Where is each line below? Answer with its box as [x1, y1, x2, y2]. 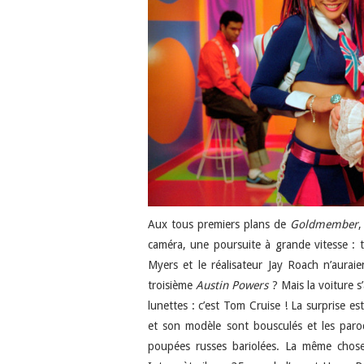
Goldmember [289, 217, 358, 231]
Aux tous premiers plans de [148, 217, 290, 231]
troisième [148, 278, 197, 292]
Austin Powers [196, 278, 269, 292]
